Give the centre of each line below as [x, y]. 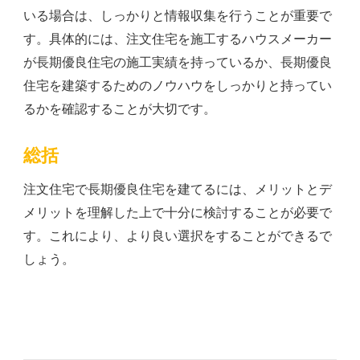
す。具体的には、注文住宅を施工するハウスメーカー [178, 39]
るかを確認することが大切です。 [120, 109]
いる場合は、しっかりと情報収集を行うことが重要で [178, 16]
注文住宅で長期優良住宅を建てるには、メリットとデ [178, 190]
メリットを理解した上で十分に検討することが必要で [178, 213]
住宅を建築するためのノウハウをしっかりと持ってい [178, 86]
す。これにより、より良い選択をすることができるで [178, 236]
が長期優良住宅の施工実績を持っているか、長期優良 [178, 63]
